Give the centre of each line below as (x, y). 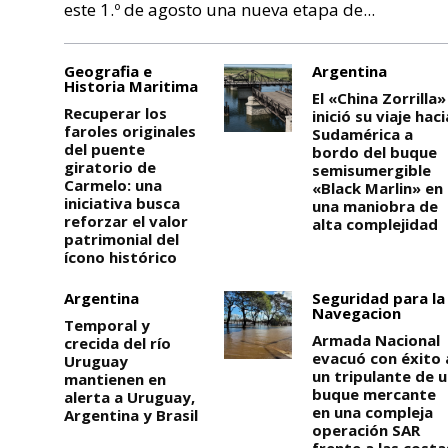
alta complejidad (375, 223)
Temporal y (107, 324)
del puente (104, 148)
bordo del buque (375, 151)
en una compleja (373, 411)
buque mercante (374, 393)
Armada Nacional (376, 339)
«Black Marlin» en (378, 187)
